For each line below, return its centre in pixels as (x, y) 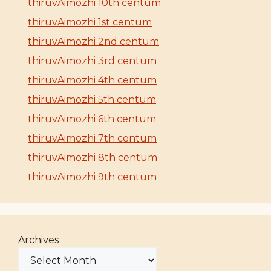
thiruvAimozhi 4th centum (92, 80)
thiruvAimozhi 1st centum (90, 22)
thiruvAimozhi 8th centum (93, 157)
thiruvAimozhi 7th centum (92, 138)
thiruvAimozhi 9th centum (92, 177)
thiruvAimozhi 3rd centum (92, 60)
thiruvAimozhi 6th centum (92, 119)
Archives (38, 240)
